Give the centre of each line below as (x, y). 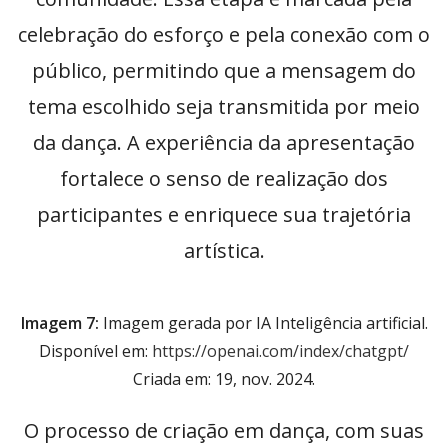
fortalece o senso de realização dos (224, 179)
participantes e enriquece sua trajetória (224, 215)
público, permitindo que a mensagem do (224, 71)
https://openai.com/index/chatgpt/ (280, 351)
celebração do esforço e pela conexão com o (224, 35)
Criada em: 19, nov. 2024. (224, 379)
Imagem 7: (59, 323)
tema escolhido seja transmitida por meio (224, 107)
